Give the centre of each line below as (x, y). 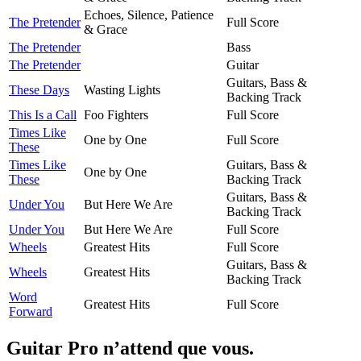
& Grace (106, 29)
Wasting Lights (122, 89)
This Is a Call (43, 114)
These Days (39, 89)
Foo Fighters (116, 114)
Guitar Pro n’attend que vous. (130, 348)
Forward (31, 311)
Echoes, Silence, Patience (149, 15)
